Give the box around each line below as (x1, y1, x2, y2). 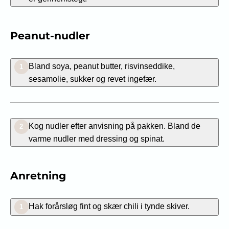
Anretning (10, 169, 66, 182)
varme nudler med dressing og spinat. (28, 133, 165, 143)
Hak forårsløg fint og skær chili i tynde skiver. (28, 201, 190, 211)
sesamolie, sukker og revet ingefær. (28, 74, 156, 83)
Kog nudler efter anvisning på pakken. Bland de (28, 121, 200, 130)
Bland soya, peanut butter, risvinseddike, (28, 61, 175, 71)
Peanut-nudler (10, 29, 90, 42)
